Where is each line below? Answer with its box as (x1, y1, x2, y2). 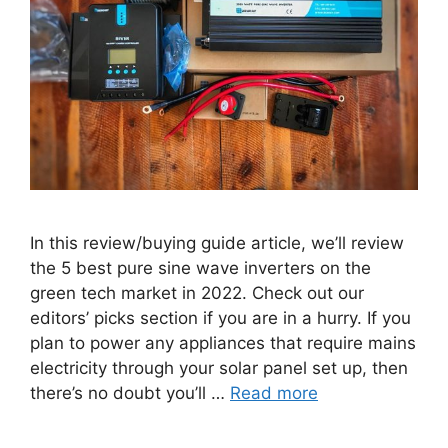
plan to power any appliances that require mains (30, 333, 416, 354)
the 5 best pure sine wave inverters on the (30, 258, 371, 279)
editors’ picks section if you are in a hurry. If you (30, 308, 411, 329)
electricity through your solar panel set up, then (30, 358, 408, 379)
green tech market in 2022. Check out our (30, 283, 364, 304)
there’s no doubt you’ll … (30, 383, 230, 404)
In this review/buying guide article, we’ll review (30, 233, 404, 254)
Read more (230, 383, 318, 404)
